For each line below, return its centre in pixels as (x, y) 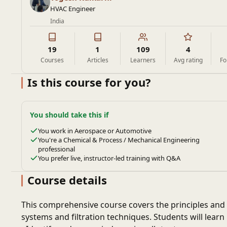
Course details (67, 180)
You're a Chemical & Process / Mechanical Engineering (119, 140)
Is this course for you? (89, 82)
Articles (98, 60)
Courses (52, 60)
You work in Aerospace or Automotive (95, 131)
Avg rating (188, 60)
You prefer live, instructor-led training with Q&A (109, 158)
